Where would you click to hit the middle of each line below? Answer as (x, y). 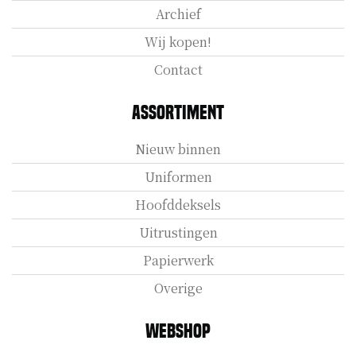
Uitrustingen (178, 232)
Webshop (178, 331)
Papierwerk (178, 260)
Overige (178, 288)
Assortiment (178, 112)
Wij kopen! (178, 41)
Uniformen (178, 176)
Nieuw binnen (178, 149)
